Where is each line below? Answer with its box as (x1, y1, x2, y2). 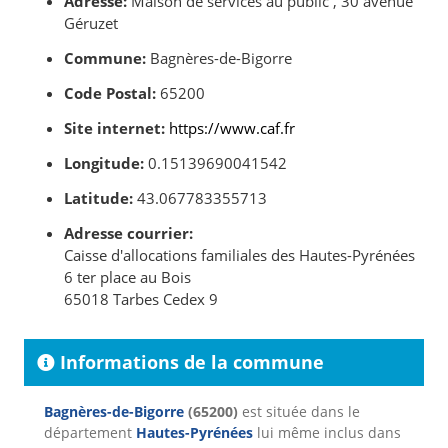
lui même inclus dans (253, 423, 401, 442)
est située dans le (238, 402, 360, 421)
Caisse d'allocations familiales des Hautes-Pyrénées (64, 245, 415, 265)
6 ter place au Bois (64, 267, 191, 287)
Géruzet (64, 13, 118, 33)
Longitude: (64, 153, 144, 173)
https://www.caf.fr (169, 118, 295, 138)
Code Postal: (64, 83, 156, 103)
